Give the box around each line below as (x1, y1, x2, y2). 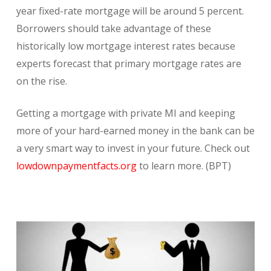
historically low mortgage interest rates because (16, 39, 235, 53)
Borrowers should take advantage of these (16, 21, 211, 35)
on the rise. (16, 74, 67, 88)
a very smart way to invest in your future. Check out (16, 141, 250, 155)
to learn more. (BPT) (136, 158, 231, 172)
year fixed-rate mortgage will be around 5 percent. (16, 4, 244, 18)
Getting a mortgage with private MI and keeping (16, 106, 235, 120)
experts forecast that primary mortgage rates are (16, 56, 241, 70)
